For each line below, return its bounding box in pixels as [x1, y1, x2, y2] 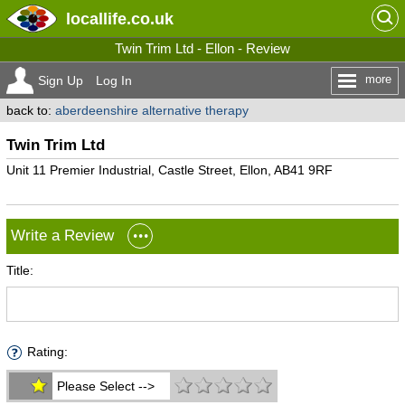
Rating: [26, 344, 68, 359]
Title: [5, 263, 33, 278]
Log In [95, 73, 132, 88]
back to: [5, 103, 55, 118]
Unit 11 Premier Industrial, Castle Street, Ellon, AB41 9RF [5, 163, 333, 177]
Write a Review [10, 226, 114, 244]
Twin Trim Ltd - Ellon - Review [115, 41, 290, 56]
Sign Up [37, 73, 83, 88]
